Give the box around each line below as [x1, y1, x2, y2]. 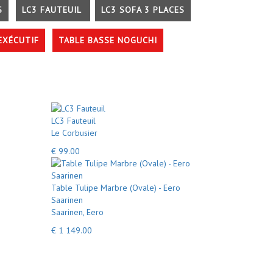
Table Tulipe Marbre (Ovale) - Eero [51, 182, 180, 193]
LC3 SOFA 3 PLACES [101, 4, 185, 15]
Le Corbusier [51, 127, 97, 138]
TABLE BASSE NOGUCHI [58, 35, 157, 46]
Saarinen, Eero [51, 206, 104, 218]
